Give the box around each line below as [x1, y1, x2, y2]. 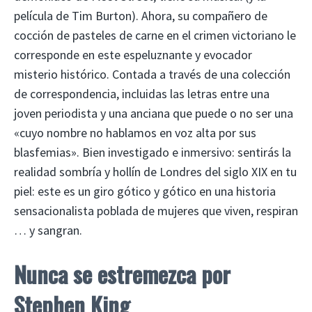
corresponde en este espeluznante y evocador [14, 46, 252, 63]
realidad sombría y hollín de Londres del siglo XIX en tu [14, 163, 297, 180]
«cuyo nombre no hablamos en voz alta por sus [14, 124, 256, 141]
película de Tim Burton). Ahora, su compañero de [14, 7, 267, 24]
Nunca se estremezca [14, 257, 196, 290]
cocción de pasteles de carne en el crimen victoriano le [14, 26, 296, 43]
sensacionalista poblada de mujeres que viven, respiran [14, 202, 298, 219]
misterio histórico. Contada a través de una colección [14, 65, 290, 82]
